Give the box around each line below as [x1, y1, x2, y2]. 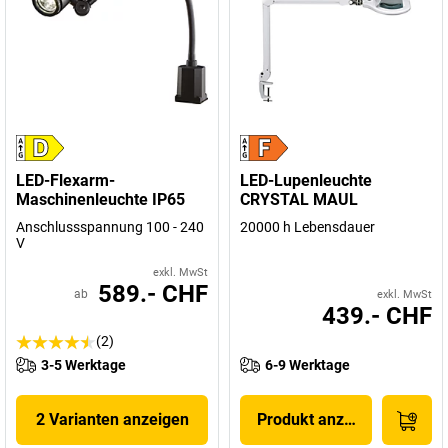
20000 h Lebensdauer [240, 219, 375, 235]
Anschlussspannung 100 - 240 [16, 219, 204, 235]
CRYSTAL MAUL [240, 190, 358, 209]
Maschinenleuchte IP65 [16, 190, 185, 209]
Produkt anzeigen [256, 410, 384, 429]
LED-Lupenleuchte [240, 171, 372, 190]
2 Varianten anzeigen [35, 410, 189, 429]
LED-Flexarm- [16, 171, 115, 190]
